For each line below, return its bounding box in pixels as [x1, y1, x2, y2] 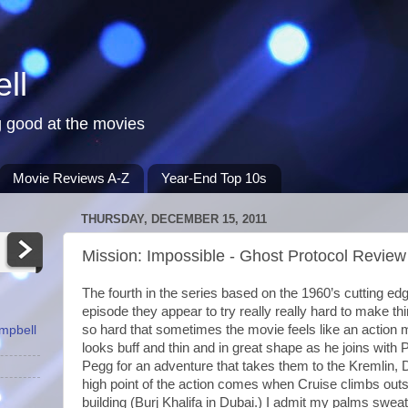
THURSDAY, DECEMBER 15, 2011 [81, 212, 267, 227]
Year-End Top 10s [161, 170, 267, 187]
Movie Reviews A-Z [13, 170, 130, 187]
